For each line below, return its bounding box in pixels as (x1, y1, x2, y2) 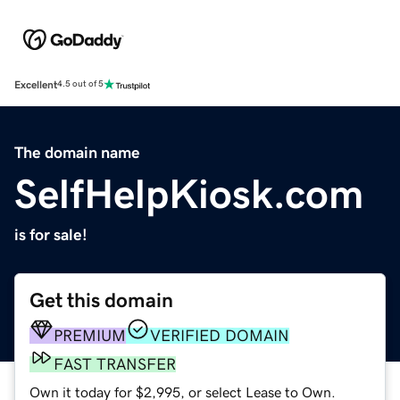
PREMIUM (54, 327, 126, 344)
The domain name (14, 144, 140, 161)
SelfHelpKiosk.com (14, 172, 363, 214)
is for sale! (14, 226, 87, 243)
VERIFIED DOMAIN (150, 327, 289, 344)
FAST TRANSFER (54, 355, 176, 372)
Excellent (14, 79, 57, 90)
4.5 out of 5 (57, 79, 104, 89)
